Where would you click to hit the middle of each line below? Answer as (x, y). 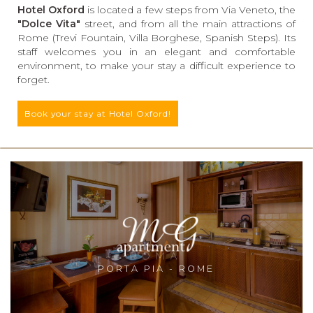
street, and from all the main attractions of (188, 23)
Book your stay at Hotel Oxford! (98, 113)
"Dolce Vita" (49, 23)
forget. (34, 79)
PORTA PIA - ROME (156, 269)
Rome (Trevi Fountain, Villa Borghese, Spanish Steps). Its (156, 37)
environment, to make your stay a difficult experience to (156, 65)
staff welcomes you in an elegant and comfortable (156, 51)
